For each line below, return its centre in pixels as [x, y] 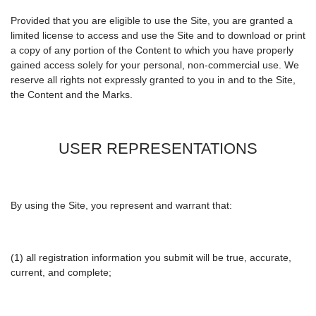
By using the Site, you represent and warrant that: [121, 206]
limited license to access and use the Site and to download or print [158, 36]
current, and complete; [61, 273]
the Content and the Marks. [72, 95]
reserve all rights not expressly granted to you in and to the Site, [153, 80]
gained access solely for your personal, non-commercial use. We [155, 65]
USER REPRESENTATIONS [158, 149]
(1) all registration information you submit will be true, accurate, [151, 258]
